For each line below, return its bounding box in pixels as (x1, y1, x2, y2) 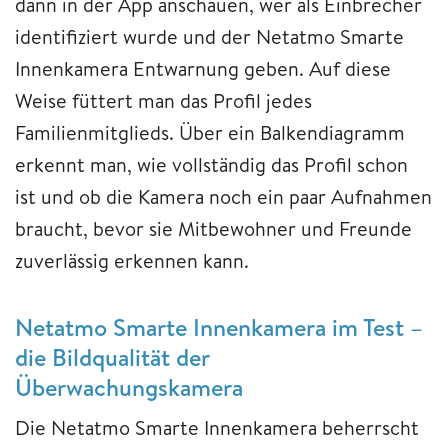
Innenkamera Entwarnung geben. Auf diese (15, 55, 391, 83)
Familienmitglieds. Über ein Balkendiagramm (15, 119, 405, 147)
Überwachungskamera (15, 370, 243, 405)
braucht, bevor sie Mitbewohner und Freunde (15, 215, 412, 243)
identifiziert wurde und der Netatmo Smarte (15, 23, 404, 51)
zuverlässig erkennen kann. (15, 247, 249, 275)
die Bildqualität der (15, 340, 209, 375)
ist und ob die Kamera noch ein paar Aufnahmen (15, 183, 432, 211)
